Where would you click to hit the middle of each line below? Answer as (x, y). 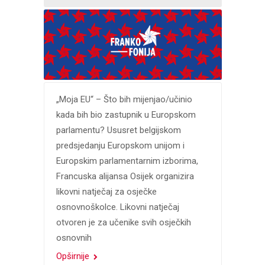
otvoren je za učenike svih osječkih (123, 222)
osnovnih (74, 237)
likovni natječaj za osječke (106, 191)
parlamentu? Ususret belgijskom (118, 130)
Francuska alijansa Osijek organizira (125, 176)
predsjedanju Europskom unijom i (120, 145)
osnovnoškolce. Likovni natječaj (117, 207)
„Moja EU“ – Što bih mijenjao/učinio (124, 99)
